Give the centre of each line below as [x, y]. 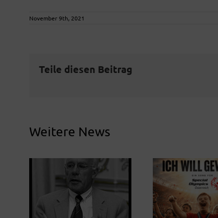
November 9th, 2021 [57, 18]
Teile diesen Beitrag [86, 69]
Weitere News [70, 132]
